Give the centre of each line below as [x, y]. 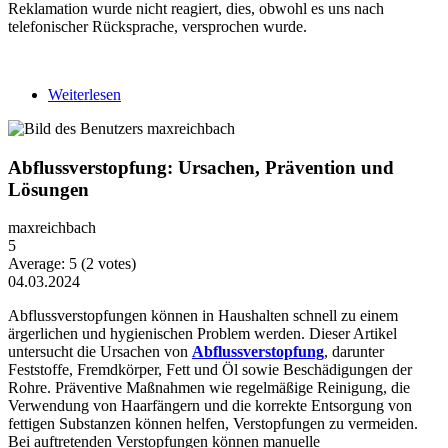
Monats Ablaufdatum [187, 112]
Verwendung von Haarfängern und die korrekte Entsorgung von [210, 406]
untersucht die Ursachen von [100, 352]
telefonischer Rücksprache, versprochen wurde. [157, 26]
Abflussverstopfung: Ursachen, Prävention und [201, 167]
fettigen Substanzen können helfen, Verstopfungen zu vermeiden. [213, 424]
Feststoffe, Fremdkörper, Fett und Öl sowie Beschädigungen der [210, 370]
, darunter [354, 352]
